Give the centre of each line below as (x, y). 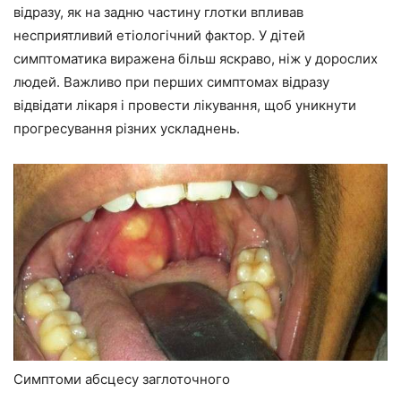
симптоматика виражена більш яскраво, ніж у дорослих (196, 59)
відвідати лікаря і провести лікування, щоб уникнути (185, 105)
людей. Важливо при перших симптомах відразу (171, 82)
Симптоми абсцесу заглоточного (122, 379)
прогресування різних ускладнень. (127, 128)
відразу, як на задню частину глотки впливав (158, 12)
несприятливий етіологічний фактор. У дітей (159, 35)
